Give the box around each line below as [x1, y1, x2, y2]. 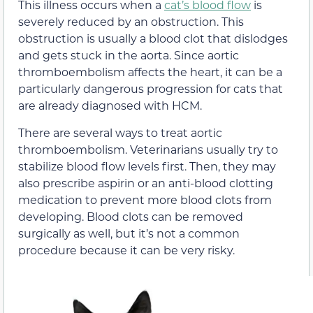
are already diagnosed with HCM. [18, 98, 202, 113]
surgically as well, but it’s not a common [18, 225, 240, 240]
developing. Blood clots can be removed [18, 208, 243, 224]
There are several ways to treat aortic [18, 124, 222, 140]
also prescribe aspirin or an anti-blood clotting [18, 175, 273, 190]
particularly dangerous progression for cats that [18, 81, 283, 96]
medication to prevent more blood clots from [18, 191, 272, 207]
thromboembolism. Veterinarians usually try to [18, 141, 278, 156]
